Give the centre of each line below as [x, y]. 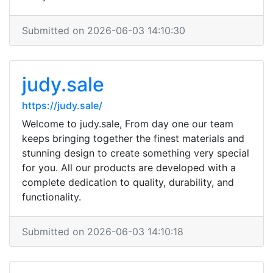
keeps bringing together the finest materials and [133, 138]
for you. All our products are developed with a [129, 168]
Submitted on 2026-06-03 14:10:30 [104, 30]
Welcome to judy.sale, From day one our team [128, 124]
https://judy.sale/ [62, 105]
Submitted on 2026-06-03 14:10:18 [103, 232]
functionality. [51, 197]
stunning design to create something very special [136, 153]
